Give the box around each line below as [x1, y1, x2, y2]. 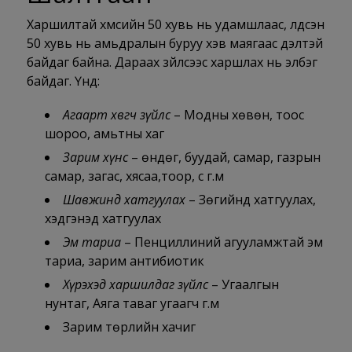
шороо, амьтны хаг [44, 125, 164, 143]
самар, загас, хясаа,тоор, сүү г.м [44, 167, 224, 185]
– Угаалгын [207, 276, 279, 294]
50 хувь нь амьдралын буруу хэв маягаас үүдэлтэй [26, 35, 323, 53]
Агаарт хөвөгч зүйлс [62, 106, 170, 124]
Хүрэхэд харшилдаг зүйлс [62, 276, 208, 294]
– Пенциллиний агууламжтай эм [120, 233, 323, 251]
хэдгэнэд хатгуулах [44, 210, 161, 228]
